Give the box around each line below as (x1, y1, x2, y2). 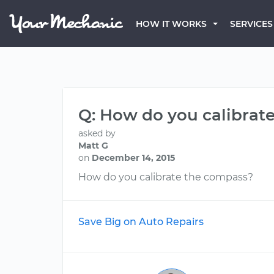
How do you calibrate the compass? (78, 171, 253, 183)
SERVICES (230, 18, 273, 29)
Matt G (78, 140, 108, 151)
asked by (78, 128, 116, 139)
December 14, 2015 (92, 152, 175, 163)
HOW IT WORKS (136, 18, 207, 29)
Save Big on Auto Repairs (78, 216, 204, 228)
